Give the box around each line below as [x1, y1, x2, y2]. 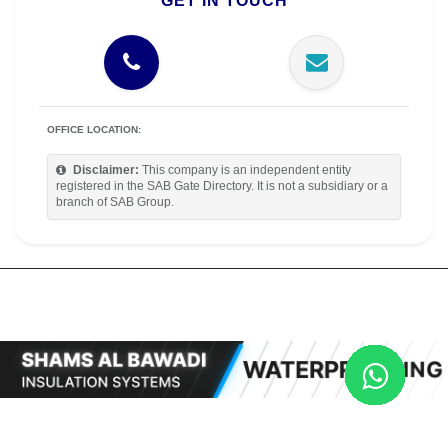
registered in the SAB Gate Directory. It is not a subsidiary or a [56, 181, 388, 191]
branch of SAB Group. [56, 197, 174, 207]
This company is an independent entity [139, 165, 351, 175]
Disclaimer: [73, 165, 139, 175]
